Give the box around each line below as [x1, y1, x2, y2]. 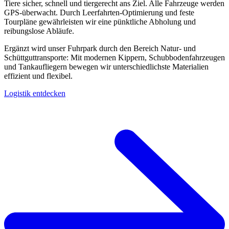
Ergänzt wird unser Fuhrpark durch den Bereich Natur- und [4, 43, 196, 53]
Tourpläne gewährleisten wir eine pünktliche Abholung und [4, 17, 196, 26]
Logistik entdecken [4, 88, 65, 98]
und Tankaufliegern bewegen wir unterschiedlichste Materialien [4, 62, 209, 71]
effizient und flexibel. [4, 71, 73, 80]
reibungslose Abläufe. [4, 26, 74, 35]
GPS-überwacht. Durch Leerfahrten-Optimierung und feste [4, 8, 194, 17]
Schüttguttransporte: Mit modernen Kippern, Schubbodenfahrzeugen [4, 53, 225, 62]
